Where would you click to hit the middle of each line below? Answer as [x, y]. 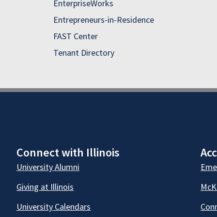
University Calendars [54, 207]
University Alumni [48, 167]
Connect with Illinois [68, 153]
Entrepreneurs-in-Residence [104, 20]
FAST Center [76, 36]
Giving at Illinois [45, 187]
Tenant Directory [84, 53]
